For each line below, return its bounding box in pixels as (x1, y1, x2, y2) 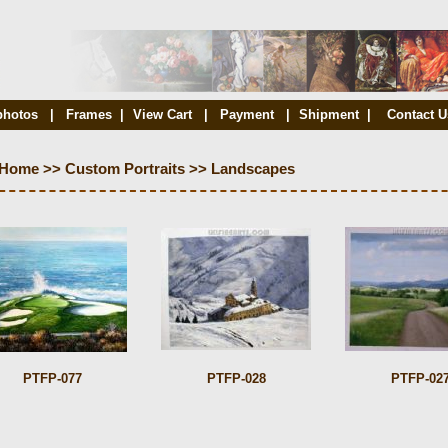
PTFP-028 (206, 371, 266, 386)
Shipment (299, 107, 359, 122)
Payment (220, 107, 278, 122)
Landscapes (211, 161, 295, 178)
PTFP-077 (22, 371, 82, 386)
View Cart (132, 107, 192, 122)
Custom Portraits (65, 161, 185, 178)
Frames (66, 107, 112, 122)
